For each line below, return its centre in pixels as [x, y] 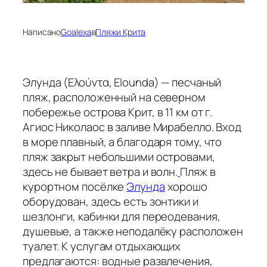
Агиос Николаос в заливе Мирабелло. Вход [132, 127]
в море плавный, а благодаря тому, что [122, 142]
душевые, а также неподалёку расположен [133, 232]
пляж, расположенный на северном [114, 97]
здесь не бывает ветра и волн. [100, 172]
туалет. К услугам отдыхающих [102, 246]
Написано [42, 32]
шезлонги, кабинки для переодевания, [122, 217]
